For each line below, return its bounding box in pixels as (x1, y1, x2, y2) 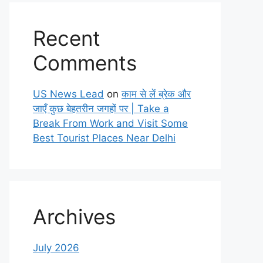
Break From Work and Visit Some (33, 117, 188, 129)
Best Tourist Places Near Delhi (33, 132, 176, 144)
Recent (33, 26, 100, 50)
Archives (33, 204, 116, 229)
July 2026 (33, 242, 79, 254)
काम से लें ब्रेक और (122, 88, 191, 100)
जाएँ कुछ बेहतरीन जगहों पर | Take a (33, 103, 169, 114)
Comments (33, 50, 137, 75)
